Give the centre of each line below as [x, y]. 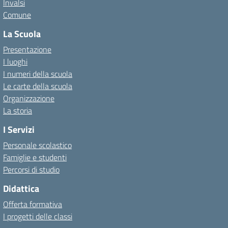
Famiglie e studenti [35, 157]
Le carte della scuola [38, 86]
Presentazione [27, 49]
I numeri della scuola [38, 74]
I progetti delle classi [38, 216]
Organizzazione [29, 98]
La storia [18, 110]
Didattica [21, 189]
